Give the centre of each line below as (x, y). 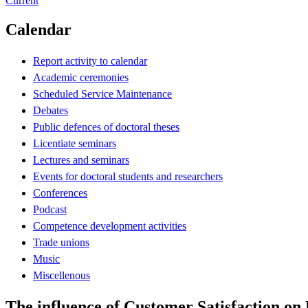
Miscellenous (62, 275)
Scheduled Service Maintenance (102, 93)
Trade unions (61, 242)
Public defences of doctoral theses (106, 126)
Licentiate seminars (75, 143)
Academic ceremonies (81, 77)
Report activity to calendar (90, 60)
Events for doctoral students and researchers (128, 176)
